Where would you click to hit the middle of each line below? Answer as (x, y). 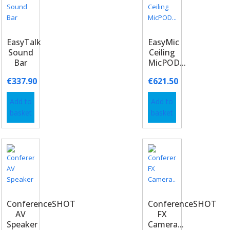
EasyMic (164, 42)
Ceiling (162, 52)
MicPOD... (167, 63)
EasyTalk (24, 42)
